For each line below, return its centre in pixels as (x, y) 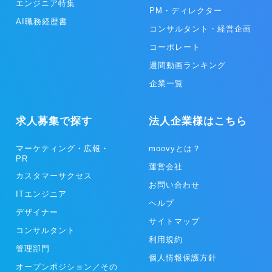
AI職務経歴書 (42, 21)
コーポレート (175, 47)
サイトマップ (175, 221)
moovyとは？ (175, 148)
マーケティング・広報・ (62, 148)
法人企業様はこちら (198, 121)
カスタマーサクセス (54, 175)
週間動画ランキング (188, 65)
